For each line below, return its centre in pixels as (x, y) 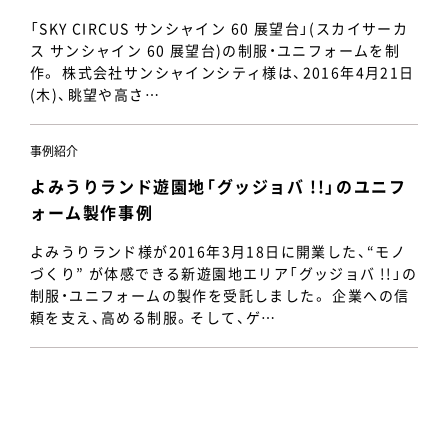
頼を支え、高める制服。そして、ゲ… (153, 317)
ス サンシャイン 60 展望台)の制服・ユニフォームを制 (215, 50)
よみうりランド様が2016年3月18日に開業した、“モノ (218, 251)
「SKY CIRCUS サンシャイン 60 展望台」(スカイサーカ (219, 28)
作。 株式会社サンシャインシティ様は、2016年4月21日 (222, 72)
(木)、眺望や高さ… (95, 94)
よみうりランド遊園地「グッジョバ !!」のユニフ (218, 186)
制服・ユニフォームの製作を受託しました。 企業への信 (220, 295)
